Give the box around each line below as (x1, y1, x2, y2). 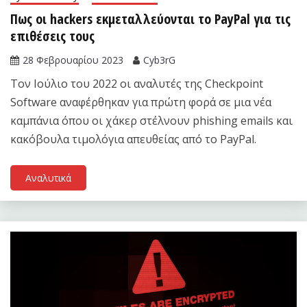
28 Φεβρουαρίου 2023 (23, 53, 123, 67)
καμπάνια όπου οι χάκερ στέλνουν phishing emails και (10, 113, 293, 129)
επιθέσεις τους (10, 27, 95, 46)
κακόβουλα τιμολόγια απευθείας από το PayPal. (10, 132, 256, 147)
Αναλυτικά (25, 171, 71, 185)
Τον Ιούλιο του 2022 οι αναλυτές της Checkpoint (10, 76, 263, 92)
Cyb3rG (143, 53, 175, 67)
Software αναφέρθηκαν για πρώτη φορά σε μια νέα (10, 95, 271, 110)
